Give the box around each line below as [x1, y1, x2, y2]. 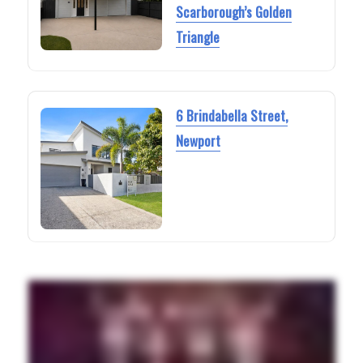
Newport [175, 130, 220, 152]
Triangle [175, 26, 220, 47]
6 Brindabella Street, [175, 105, 288, 126]
